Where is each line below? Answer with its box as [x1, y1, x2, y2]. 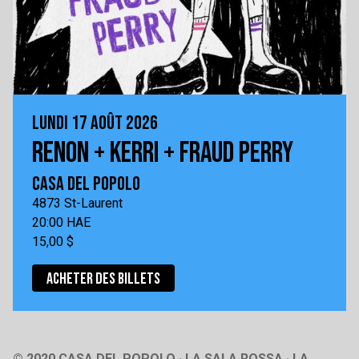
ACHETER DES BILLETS [46, 269, 160, 289]
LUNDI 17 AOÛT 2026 [32, 111, 158, 135]
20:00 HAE [32, 215, 91, 231]
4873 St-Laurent [32, 196, 123, 212]
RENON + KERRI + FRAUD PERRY [32, 136, 293, 171]
